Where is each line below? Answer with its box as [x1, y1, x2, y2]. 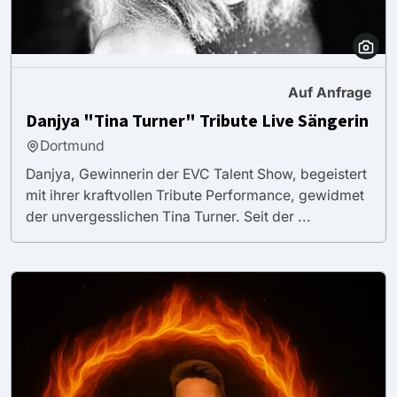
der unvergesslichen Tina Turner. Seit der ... [26, 207, 311, 225]
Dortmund [40, 136, 105, 154]
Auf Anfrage [288, 83, 371, 101]
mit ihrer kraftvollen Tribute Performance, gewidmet [26, 186, 364, 204]
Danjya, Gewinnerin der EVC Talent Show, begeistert [26, 165, 367, 183]
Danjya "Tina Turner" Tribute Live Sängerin [26, 108, 369, 134]
